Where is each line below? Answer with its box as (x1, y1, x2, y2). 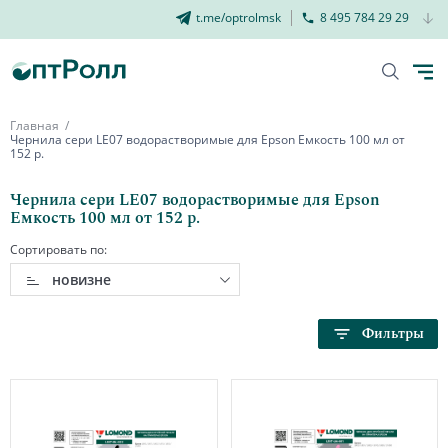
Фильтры (362, 323, 424, 344)
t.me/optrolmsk (196, 9, 281, 26)
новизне (52, 270, 111, 289)
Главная (10, 117, 59, 134)
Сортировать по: (10, 241, 107, 258)
